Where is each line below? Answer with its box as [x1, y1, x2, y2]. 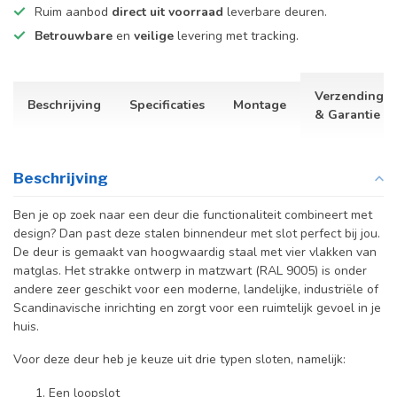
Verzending [315, 87, 384, 105]
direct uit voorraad [112, 3, 223, 20]
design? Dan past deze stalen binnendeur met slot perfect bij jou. [13, 224, 380, 242]
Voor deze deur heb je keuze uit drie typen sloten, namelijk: [13, 351, 346, 369]
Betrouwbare [35, 27, 113, 44]
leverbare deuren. [223, 3, 327, 20]
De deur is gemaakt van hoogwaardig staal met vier [13, 243, 309, 261]
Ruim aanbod [35, 3, 112, 20]
